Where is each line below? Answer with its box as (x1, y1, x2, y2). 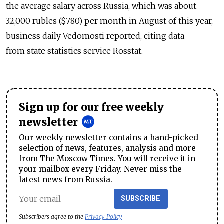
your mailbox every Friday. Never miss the (19, 164, 182, 174)
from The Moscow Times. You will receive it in (19, 154, 195, 164)
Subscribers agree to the (19, 213, 85, 221)
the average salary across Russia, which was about (6, 1, 196, 11)
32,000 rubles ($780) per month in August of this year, (6, 16, 213, 26)
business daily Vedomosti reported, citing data (6, 31, 184, 41)
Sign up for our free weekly (19, 101, 164, 114)
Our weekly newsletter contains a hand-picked (19, 133, 198, 143)
